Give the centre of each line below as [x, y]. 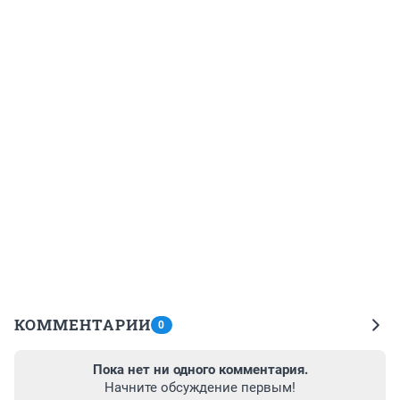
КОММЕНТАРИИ [83, 324]
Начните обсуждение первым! [200, 387]
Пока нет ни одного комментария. [200, 369]
